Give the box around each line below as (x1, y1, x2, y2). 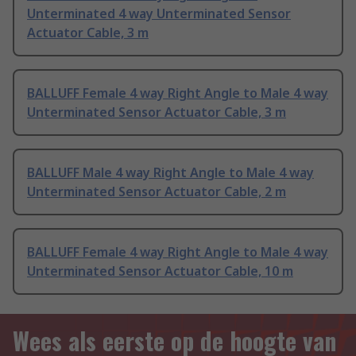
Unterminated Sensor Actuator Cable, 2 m (27, 183, 286, 201)
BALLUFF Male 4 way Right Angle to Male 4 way (27, 164, 314, 182)
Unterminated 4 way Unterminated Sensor (27, 5, 291, 23)
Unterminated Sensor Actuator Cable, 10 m (27, 262, 293, 281)
